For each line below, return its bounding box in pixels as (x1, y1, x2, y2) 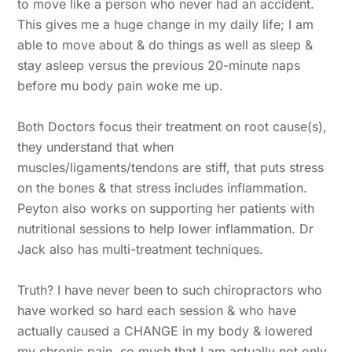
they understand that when (17, 138, 174, 155)
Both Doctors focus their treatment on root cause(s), (17, 118, 328, 134)
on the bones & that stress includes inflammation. (17, 179, 308, 196)
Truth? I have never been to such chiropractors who (17, 281, 323, 298)
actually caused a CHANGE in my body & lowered (17, 322, 313, 339)
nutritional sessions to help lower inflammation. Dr (17, 220, 314, 236)
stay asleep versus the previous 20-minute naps (17, 57, 301, 73)
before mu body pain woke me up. (17, 77, 224, 93)
